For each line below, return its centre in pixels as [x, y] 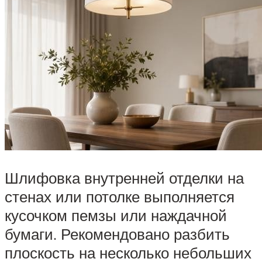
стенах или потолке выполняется [120, 197]
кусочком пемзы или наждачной [116, 216]
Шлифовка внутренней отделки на [124, 178]
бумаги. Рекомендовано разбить [117, 234]
